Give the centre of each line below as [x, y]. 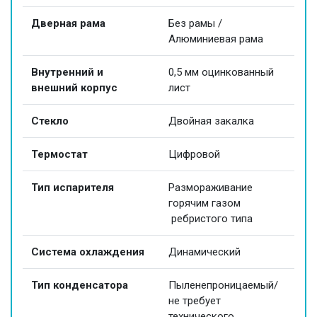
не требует [195, 301]
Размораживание [211, 188]
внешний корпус [74, 88]
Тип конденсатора [80, 286]
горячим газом [204, 203]
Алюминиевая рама [216, 39]
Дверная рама [68, 24]
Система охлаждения [88, 252]
